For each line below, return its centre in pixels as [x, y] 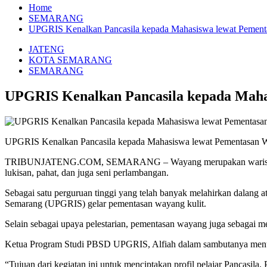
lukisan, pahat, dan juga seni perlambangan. [87, 172]
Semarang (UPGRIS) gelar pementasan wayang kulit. [105, 203]
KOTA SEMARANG [70, 60]
